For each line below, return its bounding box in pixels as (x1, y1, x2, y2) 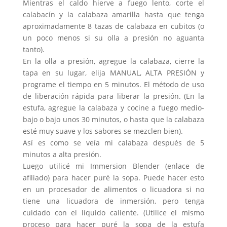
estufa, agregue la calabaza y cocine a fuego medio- (22, 103, 205, 112)
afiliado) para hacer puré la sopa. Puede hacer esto (22, 173, 205, 182)
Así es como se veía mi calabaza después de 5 (22, 138, 205, 147)
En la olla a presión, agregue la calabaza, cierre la (22, 56, 205, 66)
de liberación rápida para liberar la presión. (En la (22, 91, 205, 101)
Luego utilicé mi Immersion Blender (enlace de (22, 161, 205, 171)
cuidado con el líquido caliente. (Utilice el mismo (22, 208, 205, 217)
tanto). (22, 45, 45, 54)
